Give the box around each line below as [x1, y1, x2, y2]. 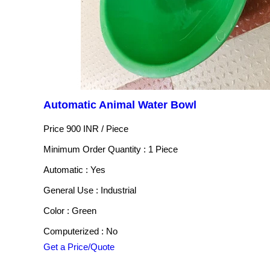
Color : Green [43, 206, 96, 216]
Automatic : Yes [43, 165, 105, 175]
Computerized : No [43, 226, 118, 236]
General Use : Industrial [43, 185, 136, 195]
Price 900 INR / [43, 124, 106, 134]
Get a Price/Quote [43, 242, 115, 252]
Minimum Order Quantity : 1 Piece [43, 144, 178, 154]
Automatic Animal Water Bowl [43, 99, 196, 111]
